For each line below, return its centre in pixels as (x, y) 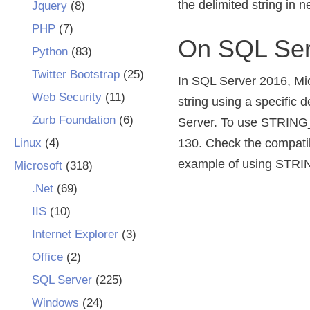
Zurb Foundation (73, 120)
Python (49, 52)
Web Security (66, 97)
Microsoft (38, 166)
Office (47, 257)
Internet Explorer (75, 234)
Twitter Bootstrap (75, 74)
